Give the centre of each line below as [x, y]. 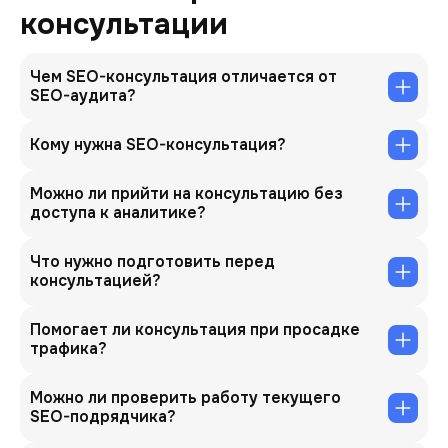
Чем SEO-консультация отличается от [183, 76]
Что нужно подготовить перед [152, 261]
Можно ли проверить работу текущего [185, 397]
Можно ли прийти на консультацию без [186, 193]
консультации [124, 24]
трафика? [68, 348]
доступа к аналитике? [118, 212]
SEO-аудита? [83, 95]
